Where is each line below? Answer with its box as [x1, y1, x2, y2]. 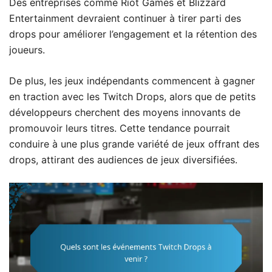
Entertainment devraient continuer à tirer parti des [9, 12, 241, 25]
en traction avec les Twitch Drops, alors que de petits [9, 90, 256, 103]
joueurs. [9, 44, 45, 56]
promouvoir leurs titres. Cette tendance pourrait [9, 122, 230, 135]
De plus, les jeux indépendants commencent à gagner [9, 75, 255, 87]
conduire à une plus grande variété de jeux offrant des [9, 138, 259, 151]
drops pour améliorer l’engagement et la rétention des [9, 28, 257, 41]
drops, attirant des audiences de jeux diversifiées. [9, 154, 237, 166]
